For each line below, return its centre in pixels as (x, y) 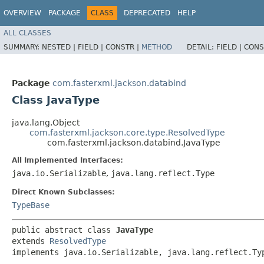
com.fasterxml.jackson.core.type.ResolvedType (127, 133)
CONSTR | (123, 47)
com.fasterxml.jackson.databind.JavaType (134, 143)
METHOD (157, 47)
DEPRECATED (147, 13)
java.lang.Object (46, 123)
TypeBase (31, 205)
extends (31, 241)
